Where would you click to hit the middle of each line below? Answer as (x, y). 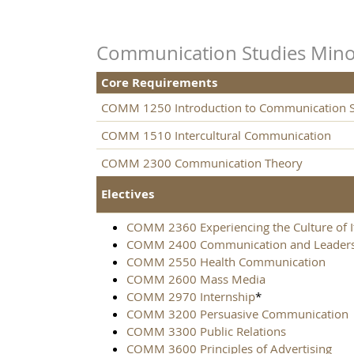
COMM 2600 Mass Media (196, 279)
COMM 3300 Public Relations (206, 331)
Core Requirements (159, 83)
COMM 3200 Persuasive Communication (237, 314)
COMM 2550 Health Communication (226, 262)
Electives (128, 194)
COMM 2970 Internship (191, 297)
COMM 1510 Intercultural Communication (216, 136)
